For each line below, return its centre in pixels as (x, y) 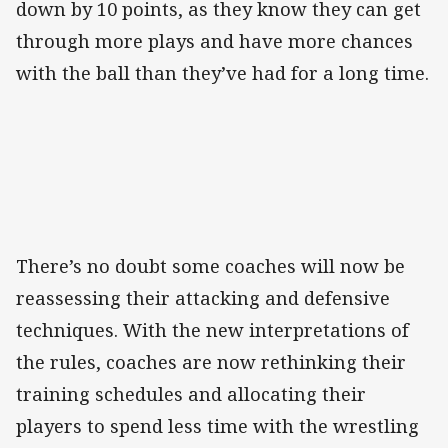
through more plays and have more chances (214, 41)
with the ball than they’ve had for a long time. (222, 73)
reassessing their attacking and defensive (203, 298)
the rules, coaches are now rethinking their (211, 362)
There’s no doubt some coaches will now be (210, 266)
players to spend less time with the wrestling (217, 426)
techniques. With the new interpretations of (212, 330)
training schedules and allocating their (191, 394)
